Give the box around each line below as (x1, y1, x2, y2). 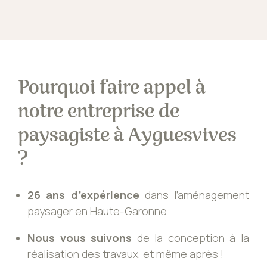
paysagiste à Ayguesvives (18, 123, 237, 147)
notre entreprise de (18, 99, 179, 123)
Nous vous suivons (27, 231, 132, 246)
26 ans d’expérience (27, 188, 139, 203)
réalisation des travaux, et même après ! (27, 247, 223, 262)
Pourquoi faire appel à (18, 75, 206, 100)
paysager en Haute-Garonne (27, 204, 167, 219)
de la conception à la (132, 231, 250, 246)
